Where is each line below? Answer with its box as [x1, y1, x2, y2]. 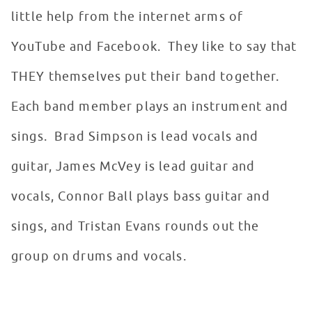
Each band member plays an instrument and [11, 99, 289, 115]
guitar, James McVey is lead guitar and [11, 159, 256, 175]
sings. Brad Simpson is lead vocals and [11, 129, 259, 145]
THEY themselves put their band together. [11, 69, 283, 85]
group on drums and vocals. [11, 249, 190, 265]
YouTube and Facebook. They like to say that [11, 39, 297, 55]
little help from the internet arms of [11, 9, 244, 25]
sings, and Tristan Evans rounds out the [11, 219, 260, 235]
